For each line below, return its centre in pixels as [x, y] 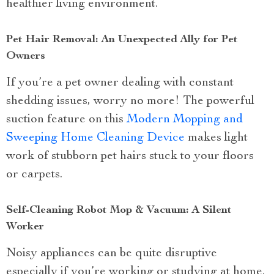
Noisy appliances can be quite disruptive [112, 254]
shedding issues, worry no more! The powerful [130, 101]
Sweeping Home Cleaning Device [95, 138]
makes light [216, 138]
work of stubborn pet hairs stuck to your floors [130, 156]
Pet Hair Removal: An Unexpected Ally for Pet [122, 39]
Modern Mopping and [185, 120]
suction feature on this [66, 120]
